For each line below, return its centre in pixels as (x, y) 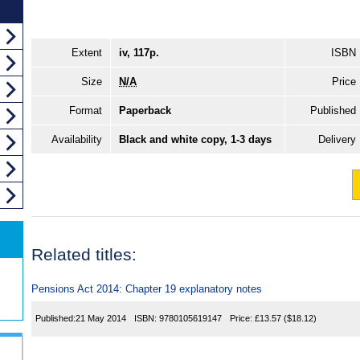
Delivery (337, 140)
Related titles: (84, 254)
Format (86, 111)
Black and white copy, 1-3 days (195, 140)
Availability (77, 140)
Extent (87, 53)
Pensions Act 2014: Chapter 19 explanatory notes (147, 288)
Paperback (145, 111)
